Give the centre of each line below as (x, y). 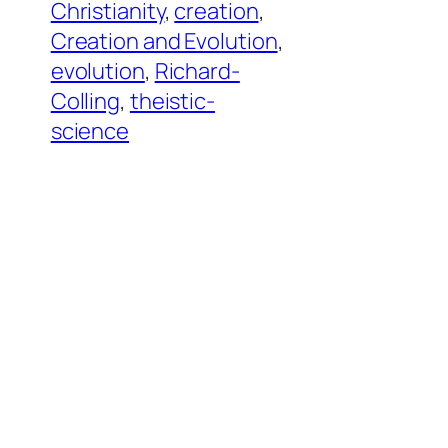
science (90, 131)
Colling (85, 101)
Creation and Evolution (164, 41)
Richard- (197, 71)
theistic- (172, 101)
